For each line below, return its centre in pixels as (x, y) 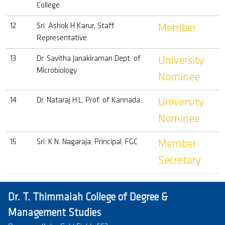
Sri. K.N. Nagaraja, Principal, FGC (87, 142)
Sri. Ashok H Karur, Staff (76, 26)
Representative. (63, 38)
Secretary (180, 161)
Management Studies (54, 213)
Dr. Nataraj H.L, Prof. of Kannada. (89, 100)
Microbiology (57, 71)
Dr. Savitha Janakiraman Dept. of (89, 59)
